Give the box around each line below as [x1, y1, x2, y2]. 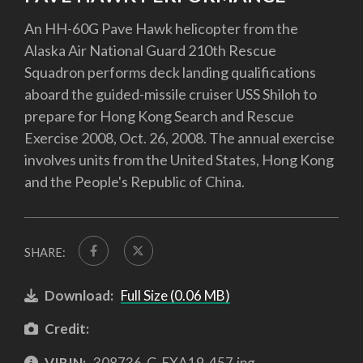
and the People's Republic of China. [24, 173, 245, 191]
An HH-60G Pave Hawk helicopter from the [24, 19, 298, 38]
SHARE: [24, 246, 66, 260]
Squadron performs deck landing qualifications [24, 63, 316, 82]
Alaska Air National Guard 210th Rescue [24, 41, 276, 60]
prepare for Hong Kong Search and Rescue [24, 107, 294, 126]
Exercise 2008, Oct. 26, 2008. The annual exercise [24, 129, 335, 147]
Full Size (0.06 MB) [120, 286, 230, 304]
